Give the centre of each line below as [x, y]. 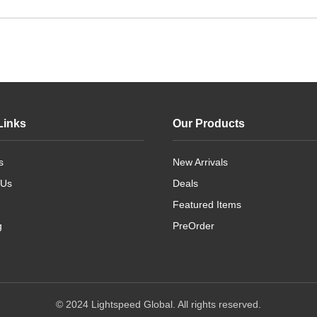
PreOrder [194, 226]
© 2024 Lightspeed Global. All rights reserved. [158, 305]
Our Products [209, 124]
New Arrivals [200, 162]
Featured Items [207, 205]
